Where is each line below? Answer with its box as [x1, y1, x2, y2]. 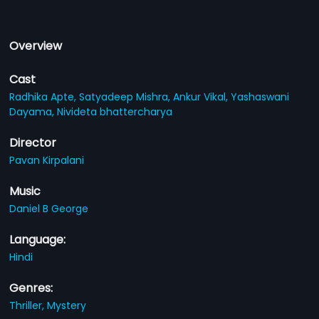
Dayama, [9, 105, 58, 119]
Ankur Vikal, [173, 90, 231, 104]
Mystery [47, 298, 87, 313]
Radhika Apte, [9, 90, 80, 104]
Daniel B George [9, 202, 89, 216]
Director [9, 135, 57, 151]
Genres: [9, 280, 53, 296]
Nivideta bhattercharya [57, 105, 173, 119]
